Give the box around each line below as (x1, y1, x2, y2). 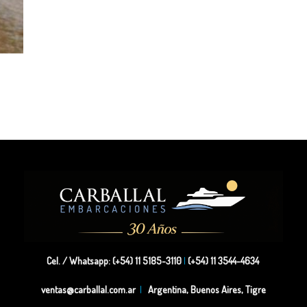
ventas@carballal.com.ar (41, 282, 136, 295)
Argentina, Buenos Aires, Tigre (144, 282, 266, 295)
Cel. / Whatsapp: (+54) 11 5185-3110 (46, 254, 182, 267)
